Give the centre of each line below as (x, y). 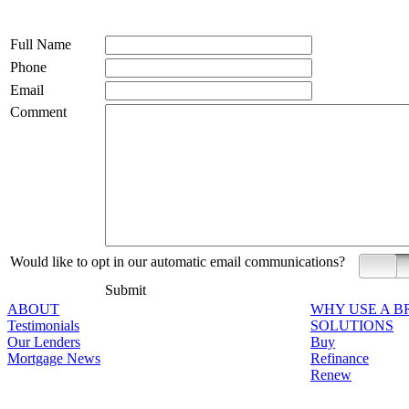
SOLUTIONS (352, 325)
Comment (38, 111)
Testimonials (43, 325)
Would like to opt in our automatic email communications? (178, 261)
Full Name (41, 44)
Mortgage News (54, 358)
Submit (126, 289)
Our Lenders (44, 341)
